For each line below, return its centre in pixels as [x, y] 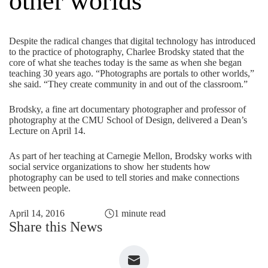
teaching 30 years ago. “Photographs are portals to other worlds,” [132, 73]
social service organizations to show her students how [110, 167]
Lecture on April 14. [47, 131]
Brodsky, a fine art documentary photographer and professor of [127, 109]
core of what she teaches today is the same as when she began [125, 63]
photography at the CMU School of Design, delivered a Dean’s [128, 120]
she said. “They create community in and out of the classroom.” [128, 84]
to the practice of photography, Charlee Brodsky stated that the [127, 52]
